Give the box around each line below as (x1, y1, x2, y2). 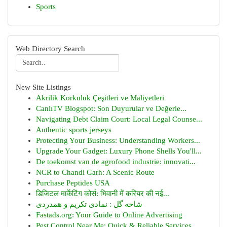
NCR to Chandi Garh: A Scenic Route (36, 168, 155, 176)
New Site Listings (16, 83, 71, 91)
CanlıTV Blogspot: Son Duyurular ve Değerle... (36, 104, 186, 112)
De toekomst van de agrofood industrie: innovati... (36, 158, 196, 166)
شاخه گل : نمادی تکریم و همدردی (36, 200, 142, 208)
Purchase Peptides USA (36, 179, 110, 187)
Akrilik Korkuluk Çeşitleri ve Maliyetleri (36, 94, 164, 102)
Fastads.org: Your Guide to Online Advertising (36, 211, 182, 219)
